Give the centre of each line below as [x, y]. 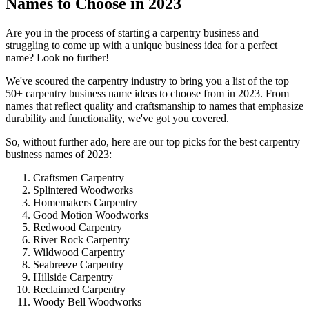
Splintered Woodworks [83, 190]
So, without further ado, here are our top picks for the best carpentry [153, 142]
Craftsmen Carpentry [79, 178]
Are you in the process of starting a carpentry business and [132, 33]
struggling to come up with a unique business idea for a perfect [141, 46]
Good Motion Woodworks [91, 215]
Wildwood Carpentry [79, 252]
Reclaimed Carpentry [79, 290]
